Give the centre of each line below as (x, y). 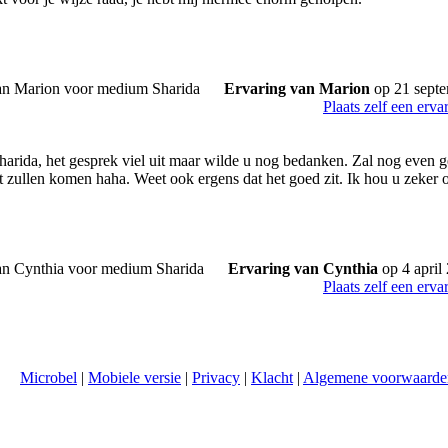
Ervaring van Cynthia (303, 268)
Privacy (216, 377)
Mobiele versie (134, 377)
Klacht (272, 377)
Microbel (48, 377)
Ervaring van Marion (297, 88)
